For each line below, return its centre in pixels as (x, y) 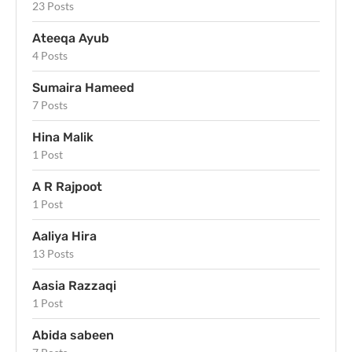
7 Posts (50, 104)
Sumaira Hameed (83, 87)
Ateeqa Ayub (71, 38)
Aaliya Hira (64, 236)
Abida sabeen (73, 335)
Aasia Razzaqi (74, 285)
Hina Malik (63, 137)
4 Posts (50, 55)
